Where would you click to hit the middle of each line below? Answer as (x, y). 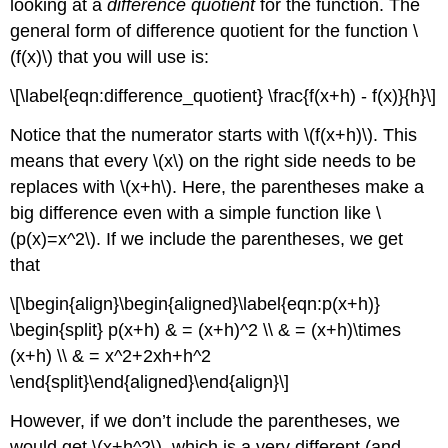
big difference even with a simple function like (193, 213)
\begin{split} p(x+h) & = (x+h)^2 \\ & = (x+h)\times (206, 329)
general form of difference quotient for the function (212, 31)
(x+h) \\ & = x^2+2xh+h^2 (111, 355)
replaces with (65, 187)
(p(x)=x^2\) (53, 239)
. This (395, 135)
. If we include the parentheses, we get (250, 239)
